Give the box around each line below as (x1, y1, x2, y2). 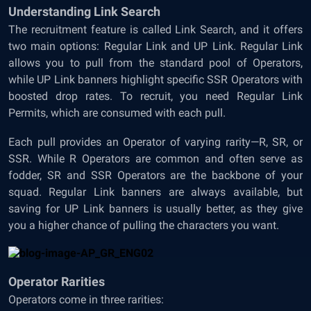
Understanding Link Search (8, 4, 160, 19)
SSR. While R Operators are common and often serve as (8, 152, 303, 165)
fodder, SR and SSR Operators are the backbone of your (8, 169, 303, 182)
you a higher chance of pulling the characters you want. (8, 219, 279, 232)
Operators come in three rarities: (8, 293, 164, 306)
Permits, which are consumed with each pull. (8, 106, 226, 119)
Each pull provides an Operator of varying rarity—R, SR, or (8, 135, 303, 149)
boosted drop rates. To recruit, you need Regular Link (8, 90, 303, 103)
